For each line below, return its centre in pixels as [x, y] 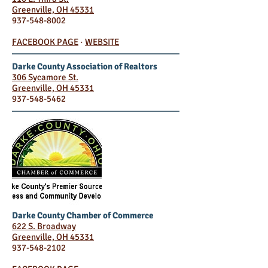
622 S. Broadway [44, 226]
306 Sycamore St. [45, 77]
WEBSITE [102, 42]
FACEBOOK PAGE [45, 42]
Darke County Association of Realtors [85, 67]
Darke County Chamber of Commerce [83, 216]
